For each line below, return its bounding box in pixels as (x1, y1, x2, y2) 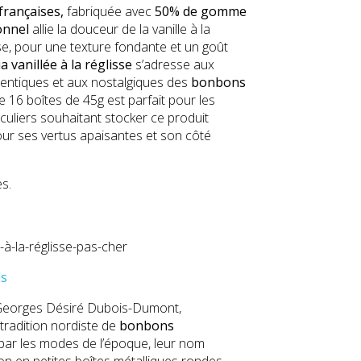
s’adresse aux (132, 55, 214, 73)
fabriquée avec (67, 2, 155, 20)
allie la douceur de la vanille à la (29, 19, 210, 38)
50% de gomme (155, 2, 247, 20)
